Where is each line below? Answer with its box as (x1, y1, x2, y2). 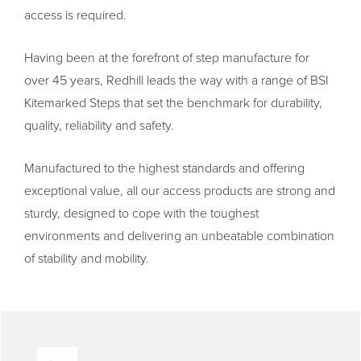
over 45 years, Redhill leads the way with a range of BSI (24, 72, 329, 89)
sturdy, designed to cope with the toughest (24, 205, 259, 222)
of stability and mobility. (24, 250, 149, 267)
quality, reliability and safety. (24, 117, 174, 134)
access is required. (24, 6, 127, 23)
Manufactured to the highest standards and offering (24, 160, 305, 176)
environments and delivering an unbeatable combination (24, 227, 334, 244)
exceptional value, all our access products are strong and (24, 182, 335, 199)
